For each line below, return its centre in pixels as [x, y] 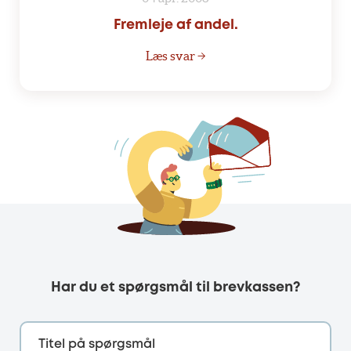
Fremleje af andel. [175, 25]
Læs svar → [175, 55]
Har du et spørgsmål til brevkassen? [175, 287]
